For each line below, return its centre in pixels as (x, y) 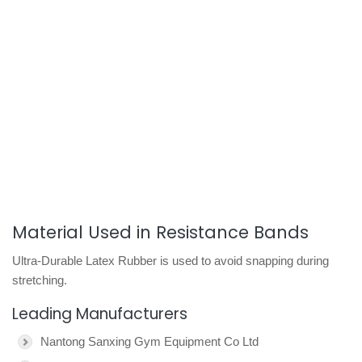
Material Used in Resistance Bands (160, 232)
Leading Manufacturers (100, 314)
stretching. (40, 280)
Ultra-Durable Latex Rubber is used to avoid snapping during (170, 261)
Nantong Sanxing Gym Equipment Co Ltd (149, 341)
